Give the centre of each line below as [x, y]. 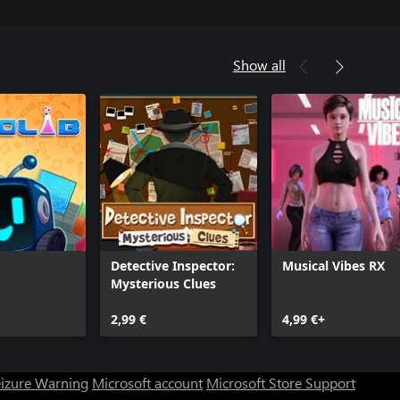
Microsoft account [147, 383]
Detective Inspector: [173, 266]
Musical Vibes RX [333, 266]
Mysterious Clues [163, 283]
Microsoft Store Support [281, 383]
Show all [259, 65]
